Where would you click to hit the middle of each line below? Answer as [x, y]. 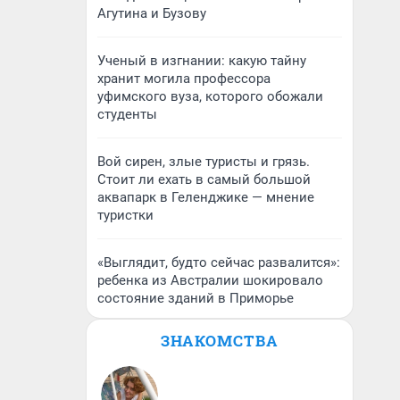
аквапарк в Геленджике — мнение [206, 197]
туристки [125, 215]
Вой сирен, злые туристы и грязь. [204, 162]
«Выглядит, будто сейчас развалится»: [219, 262]
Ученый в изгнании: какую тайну [202, 61]
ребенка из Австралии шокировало [210, 280]
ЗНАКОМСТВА [220, 341]
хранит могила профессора [184, 79]
